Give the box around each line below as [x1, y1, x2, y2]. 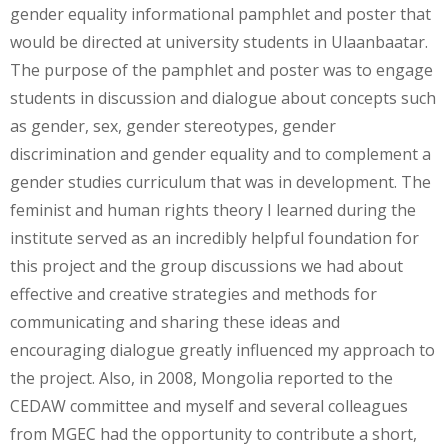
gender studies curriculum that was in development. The [10, 170, 431, 193]
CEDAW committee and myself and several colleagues [10, 394, 408, 417]
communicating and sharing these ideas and [10, 310, 340, 333]
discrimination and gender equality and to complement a [10, 142, 431, 165]
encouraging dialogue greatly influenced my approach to [10, 338, 435, 361]
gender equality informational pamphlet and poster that [10, 2, 431, 25]
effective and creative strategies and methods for [10, 282, 377, 305]
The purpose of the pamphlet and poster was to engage [10, 58, 437, 81]
